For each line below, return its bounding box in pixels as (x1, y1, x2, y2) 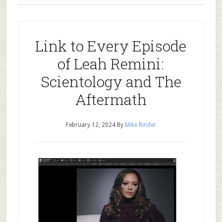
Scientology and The (40, 72, 181, 91)
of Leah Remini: (57, 54, 165, 73)
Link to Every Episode (35, 36, 187, 55)
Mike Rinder (124, 121, 156, 128)
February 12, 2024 (65, 121, 115, 128)
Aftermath (75, 90, 147, 109)
